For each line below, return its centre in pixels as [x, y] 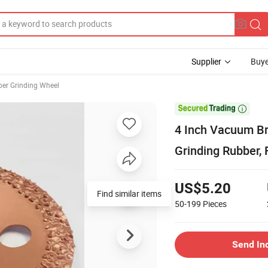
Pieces [215, 203]
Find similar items [129, 193]
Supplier [206, 61]
